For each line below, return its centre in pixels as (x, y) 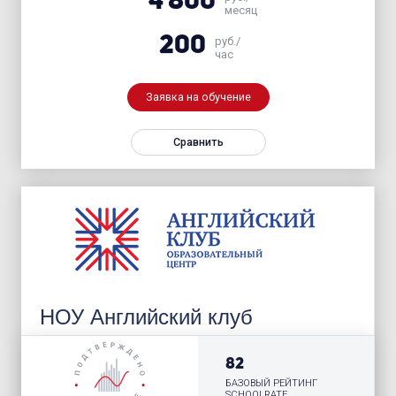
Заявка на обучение (198, 96)
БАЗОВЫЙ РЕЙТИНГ (272, 384)
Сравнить (198, 141)
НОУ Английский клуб (147, 316)
